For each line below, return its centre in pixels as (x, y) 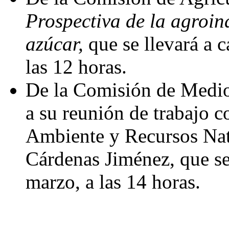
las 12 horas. (76, 67)
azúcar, (54, 44)
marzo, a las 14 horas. (113, 182)
